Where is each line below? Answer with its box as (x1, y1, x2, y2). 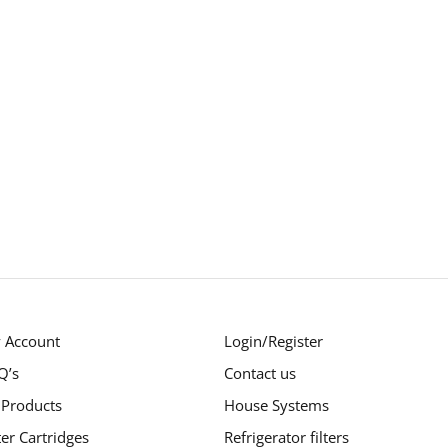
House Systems (223, 395, 329, 415)
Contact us (223, 363, 296, 383)
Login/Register (223, 331, 323, 351)
